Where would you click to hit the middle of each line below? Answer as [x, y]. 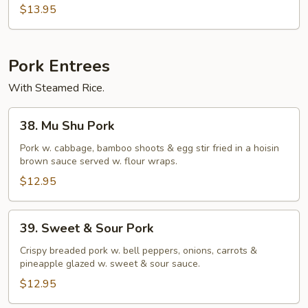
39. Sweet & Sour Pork [87, 228]
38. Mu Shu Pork [67, 126]
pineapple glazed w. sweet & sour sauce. [110, 264]
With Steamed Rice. [56, 88]
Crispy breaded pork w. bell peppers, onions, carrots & [139, 251]
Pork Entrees [59, 66]
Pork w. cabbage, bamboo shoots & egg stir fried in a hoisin [150, 148]
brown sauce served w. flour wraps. [99, 161]
